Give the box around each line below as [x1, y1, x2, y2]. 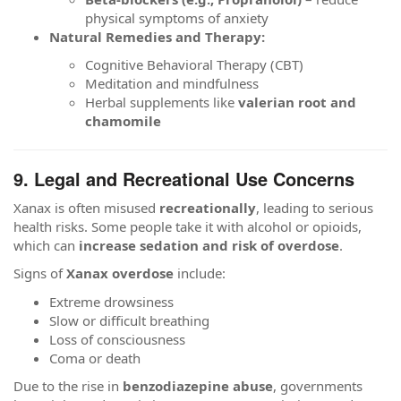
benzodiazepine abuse [123, 377, 273, 395]
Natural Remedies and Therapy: [49, 27, 265, 46]
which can [13, 235, 79, 254]
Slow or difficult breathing [49, 311, 209, 329]
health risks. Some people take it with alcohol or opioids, [13, 217, 362, 235]
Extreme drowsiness [49, 292, 174, 311]
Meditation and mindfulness [85, 74, 259, 92]
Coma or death [49, 348, 141, 367]
